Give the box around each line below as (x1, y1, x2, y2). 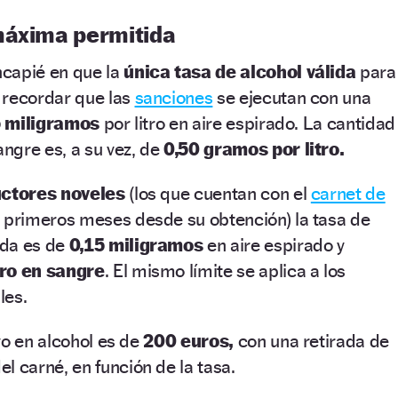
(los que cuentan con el (124, 182, 311, 205)
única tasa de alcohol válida (123, 60, 361, 84)
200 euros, (143, 330, 238, 353)
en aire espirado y (207, 234, 345, 257)
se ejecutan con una (212, 86, 371, 109)
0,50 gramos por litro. (159, 138, 345, 161)
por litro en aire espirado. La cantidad (99, 112, 395, 135)
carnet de (310, 182, 386, 205)
